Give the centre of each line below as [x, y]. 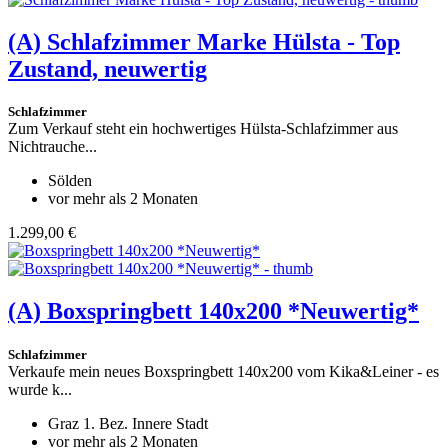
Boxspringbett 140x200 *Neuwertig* [233, 311]
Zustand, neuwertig [107, 68]
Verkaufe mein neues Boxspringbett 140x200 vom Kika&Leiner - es [223, 372]
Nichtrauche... [52, 147]
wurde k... [40, 390]
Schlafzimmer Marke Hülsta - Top [223, 41]
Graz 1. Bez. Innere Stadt [128, 424]
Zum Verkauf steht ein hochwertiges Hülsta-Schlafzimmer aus [203, 129]
